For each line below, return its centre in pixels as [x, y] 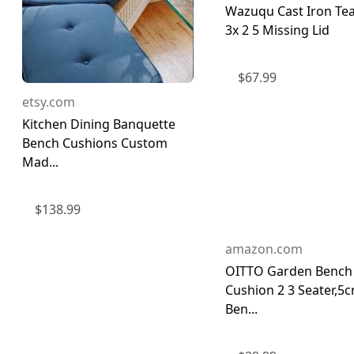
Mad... [40, 162]
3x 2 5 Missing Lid [277, 30]
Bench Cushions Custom [95, 143]
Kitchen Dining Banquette [99, 124]
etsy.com [49, 102]
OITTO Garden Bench [289, 271]
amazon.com [264, 249]
